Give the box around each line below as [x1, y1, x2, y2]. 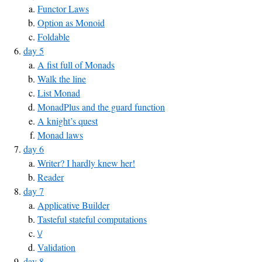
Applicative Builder [37, 199, 109, 211]
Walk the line [37, 73, 86, 85]
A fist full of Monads [37, 58, 115, 71]
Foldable [37, 30, 70, 43]
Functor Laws [37, 2, 89, 15]
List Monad [37, 87, 80, 99]
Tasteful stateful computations [37, 213, 147, 225]
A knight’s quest [37, 115, 98, 127]
